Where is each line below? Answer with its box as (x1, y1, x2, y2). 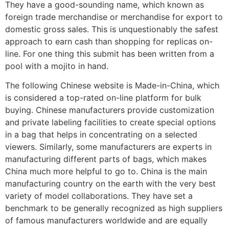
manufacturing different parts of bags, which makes (5, 154, 207, 165)
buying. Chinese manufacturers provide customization (5, 105, 214, 116)
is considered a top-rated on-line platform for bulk (5, 93, 201, 103)
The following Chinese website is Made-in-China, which (5, 80, 219, 91)
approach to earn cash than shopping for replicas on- (5, 36, 213, 47)
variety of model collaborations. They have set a (5, 191, 193, 201)
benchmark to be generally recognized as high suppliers (5, 203, 222, 214)
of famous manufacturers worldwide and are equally (5, 215, 208, 226)
